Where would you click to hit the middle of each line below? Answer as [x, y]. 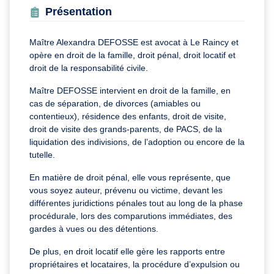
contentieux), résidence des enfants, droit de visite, [128, 117]
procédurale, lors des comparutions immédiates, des [131, 216]
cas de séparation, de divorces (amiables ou [115, 104]
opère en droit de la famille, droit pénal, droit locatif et [132, 55]
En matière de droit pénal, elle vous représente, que [130, 178]
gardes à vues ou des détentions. [94, 229]
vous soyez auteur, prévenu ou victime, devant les [126, 191]
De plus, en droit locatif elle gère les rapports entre [127, 252]
